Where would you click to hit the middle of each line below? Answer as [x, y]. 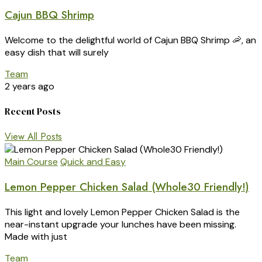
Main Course [31, 162]
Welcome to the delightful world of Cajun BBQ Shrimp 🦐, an [130, 40]
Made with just [36, 236]
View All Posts [33, 137]
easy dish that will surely [57, 52]
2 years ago [30, 86]
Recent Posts [33, 111]
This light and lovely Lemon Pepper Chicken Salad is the [122, 212]
